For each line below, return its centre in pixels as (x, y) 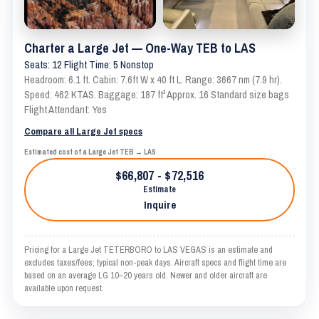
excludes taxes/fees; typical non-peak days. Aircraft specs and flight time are (155, 262)
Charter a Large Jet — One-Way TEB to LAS (140, 48)
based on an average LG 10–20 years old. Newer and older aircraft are (146, 275)
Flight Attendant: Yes (66, 109)
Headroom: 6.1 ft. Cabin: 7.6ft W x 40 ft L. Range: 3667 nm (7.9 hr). (153, 79)
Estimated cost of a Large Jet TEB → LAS (90, 152)
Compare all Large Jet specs (83, 131)
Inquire (159, 204)
